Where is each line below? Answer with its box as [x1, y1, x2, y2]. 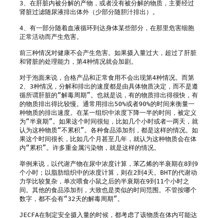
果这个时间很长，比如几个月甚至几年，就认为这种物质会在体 [19, 135, 197, 143]
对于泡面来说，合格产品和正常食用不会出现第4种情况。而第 [19, 73, 194, 81]
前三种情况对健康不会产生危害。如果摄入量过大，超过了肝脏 [19, 49, 197, 56]
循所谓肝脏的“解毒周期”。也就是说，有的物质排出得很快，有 [19, 91, 198, 99]
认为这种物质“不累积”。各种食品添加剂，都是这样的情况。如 [19, 126, 198, 134]
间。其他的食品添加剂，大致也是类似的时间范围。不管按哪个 [19, 186, 197, 194]
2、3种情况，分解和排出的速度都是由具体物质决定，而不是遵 [19, 82, 198, 90]
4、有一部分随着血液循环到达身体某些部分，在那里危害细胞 [19, 24, 194, 32]
